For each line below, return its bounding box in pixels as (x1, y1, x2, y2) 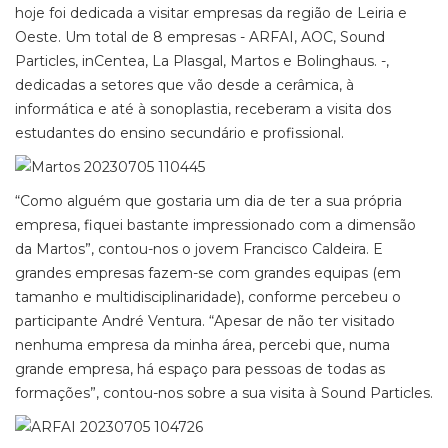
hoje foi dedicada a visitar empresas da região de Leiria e (15, 4, 407, 22)
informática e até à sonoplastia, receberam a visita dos (15, 100, 391, 118)
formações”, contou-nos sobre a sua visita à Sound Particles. (15, 384, 433, 402)
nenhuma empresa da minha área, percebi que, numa (15, 336, 390, 354)
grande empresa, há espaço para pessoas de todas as (15, 360, 385, 378)
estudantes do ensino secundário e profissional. (15, 124, 344, 142)
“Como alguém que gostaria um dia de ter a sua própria (15, 192, 402, 210)
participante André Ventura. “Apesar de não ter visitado (15, 312, 395, 330)
